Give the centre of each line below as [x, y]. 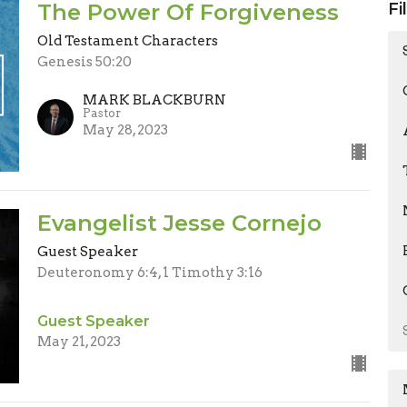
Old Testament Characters [127, 40]
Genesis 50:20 [84, 61]
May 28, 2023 [125, 130]
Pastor [101, 114]
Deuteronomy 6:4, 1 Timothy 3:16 [149, 273]
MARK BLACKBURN [154, 100]
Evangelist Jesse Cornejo [179, 223]
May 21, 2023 [79, 341]
